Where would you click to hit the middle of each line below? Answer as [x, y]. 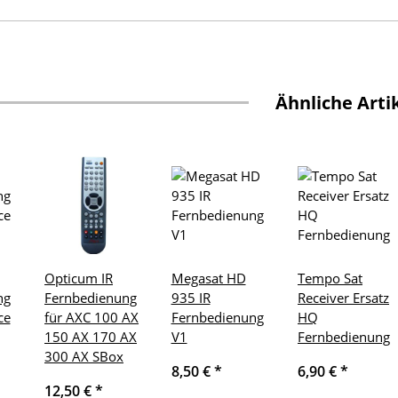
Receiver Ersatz [343, 298]
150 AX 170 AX [91, 337]
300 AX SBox [84, 357]
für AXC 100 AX [92, 318]
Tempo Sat [330, 279]
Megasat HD [208, 279]
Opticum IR [79, 279]
